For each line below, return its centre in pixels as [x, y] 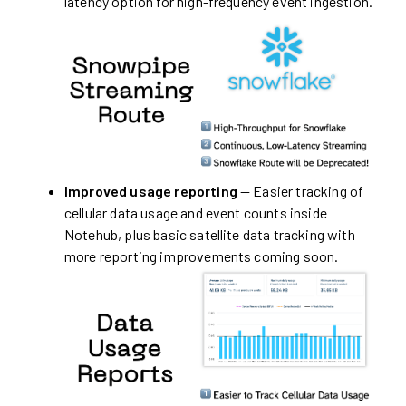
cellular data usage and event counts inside [196, 213]
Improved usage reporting [151, 191]
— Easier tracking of [300, 191]
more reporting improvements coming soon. [202, 256]
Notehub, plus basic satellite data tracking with [210, 235]
